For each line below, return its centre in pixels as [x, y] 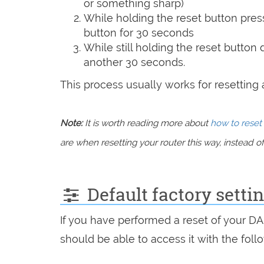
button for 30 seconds [139, 33]
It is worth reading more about [146, 123]
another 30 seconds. [134, 62]
